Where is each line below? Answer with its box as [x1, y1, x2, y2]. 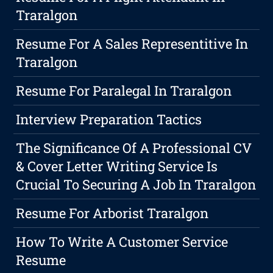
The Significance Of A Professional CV [16, 138, 252, 157]
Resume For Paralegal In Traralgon [16, 81, 232, 99]
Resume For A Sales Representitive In [16, 34, 249, 52]
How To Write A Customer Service [16, 232, 229, 250]
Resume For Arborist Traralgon [16, 204, 209, 222]
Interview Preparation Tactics [16, 110, 202, 128]
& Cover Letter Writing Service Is [16, 157, 218, 175]
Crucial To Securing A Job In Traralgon [16, 175, 257, 193]
